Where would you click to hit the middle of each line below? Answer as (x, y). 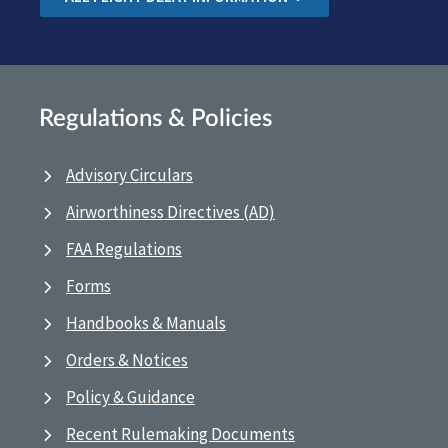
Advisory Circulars (129, 175)
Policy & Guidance (130, 397)
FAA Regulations (124, 249)
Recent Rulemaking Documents (180, 434)
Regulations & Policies (155, 119)
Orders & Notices (127, 360)
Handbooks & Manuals (146, 323)
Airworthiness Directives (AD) (170, 212)
